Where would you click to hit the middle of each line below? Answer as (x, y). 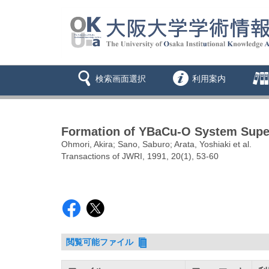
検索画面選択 (121, 79)
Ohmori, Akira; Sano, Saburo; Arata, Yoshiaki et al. (156, 144)
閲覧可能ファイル (101, 242)
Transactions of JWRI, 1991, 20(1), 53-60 (140, 156)
